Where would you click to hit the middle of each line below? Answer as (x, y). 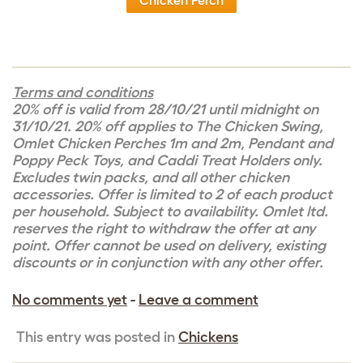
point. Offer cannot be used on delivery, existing (169, 246)
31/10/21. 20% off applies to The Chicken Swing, (168, 127)
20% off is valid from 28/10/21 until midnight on (165, 110)
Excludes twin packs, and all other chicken (151, 178)
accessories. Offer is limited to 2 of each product (172, 195)
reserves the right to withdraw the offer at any (164, 229)
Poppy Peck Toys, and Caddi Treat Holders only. (167, 161)
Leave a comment (199, 300)
